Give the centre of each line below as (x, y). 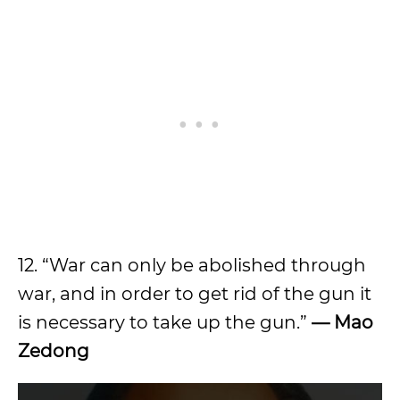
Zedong (54, 350)
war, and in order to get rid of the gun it (195, 293)
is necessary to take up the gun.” (165, 322)
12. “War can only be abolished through (192, 265)
